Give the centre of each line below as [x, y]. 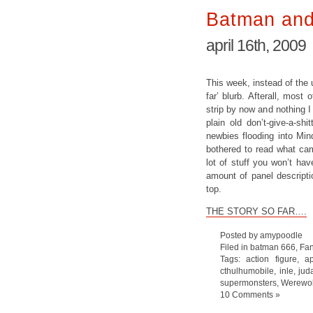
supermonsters [248, 283]
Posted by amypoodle [261, 235]
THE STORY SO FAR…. [256, 211]
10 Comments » [250, 294]
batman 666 [273, 247]
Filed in [235, 247]
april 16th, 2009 [256, 45]
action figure [271, 259]
